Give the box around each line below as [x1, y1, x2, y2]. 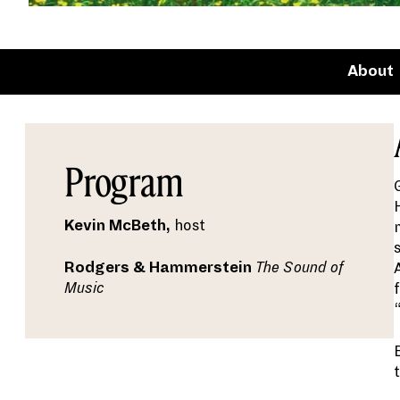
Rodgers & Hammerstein [64, 260, 252, 276]
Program [64, 157, 184, 206]
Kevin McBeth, [64, 218, 174, 234]
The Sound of [255, 260, 344, 276]
